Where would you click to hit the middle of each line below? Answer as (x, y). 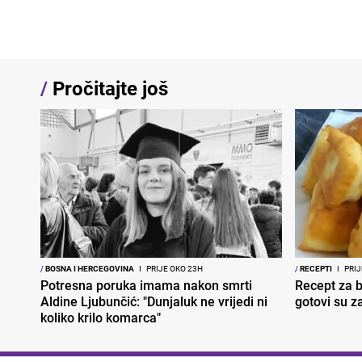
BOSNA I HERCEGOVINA (89, 269)
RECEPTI (315, 269)
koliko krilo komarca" (101, 318)
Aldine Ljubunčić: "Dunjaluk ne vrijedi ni (154, 302)
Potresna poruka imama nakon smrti (146, 286)
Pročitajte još (108, 88)
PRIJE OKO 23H (174, 269)
